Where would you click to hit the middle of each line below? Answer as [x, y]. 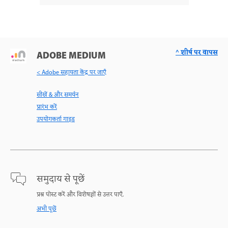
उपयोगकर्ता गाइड [56, 119]
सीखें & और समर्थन [58, 95]
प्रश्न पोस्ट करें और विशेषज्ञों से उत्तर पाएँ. [80, 195]
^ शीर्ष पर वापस [197, 52]
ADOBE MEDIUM [71, 56]
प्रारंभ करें [47, 107]
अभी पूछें [47, 209]
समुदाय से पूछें [61, 179]
